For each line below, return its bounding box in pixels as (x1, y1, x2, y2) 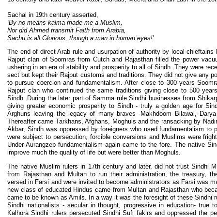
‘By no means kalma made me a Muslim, (7, 18, 123, 26)
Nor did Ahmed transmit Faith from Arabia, (7, 26, 126, 34)
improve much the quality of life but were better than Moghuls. (7, 149, 181, 156)
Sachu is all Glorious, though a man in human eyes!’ (7, 34, 154, 42)
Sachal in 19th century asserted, (7, 11, 98, 18)
